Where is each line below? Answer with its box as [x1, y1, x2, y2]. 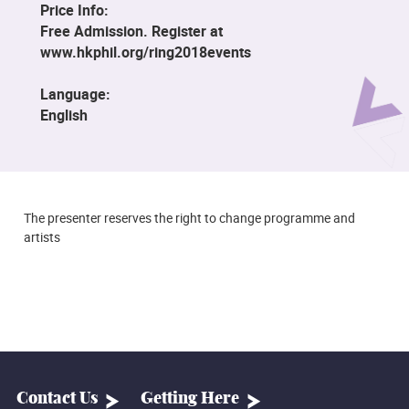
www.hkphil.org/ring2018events [40, 41, 252, 62]
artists [24, 228, 60, 246]
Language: [40, 83, 111, 104]
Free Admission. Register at [40, 20, 224, 41]
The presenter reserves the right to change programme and [24, 209, 355, 227]
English [40, 104, 89, 125]
